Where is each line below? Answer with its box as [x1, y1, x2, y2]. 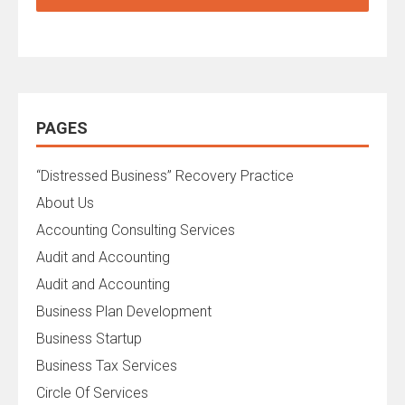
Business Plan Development [36, 302, 212, 320]
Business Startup [36, 329, 142, 347]
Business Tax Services [36, 356, 177, 374]
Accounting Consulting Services [36, 221, 235, 239]
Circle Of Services [36, 383, 148, 401]
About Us [36, 193, 94, 212]
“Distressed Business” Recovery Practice [36, 166, 294, 184]
